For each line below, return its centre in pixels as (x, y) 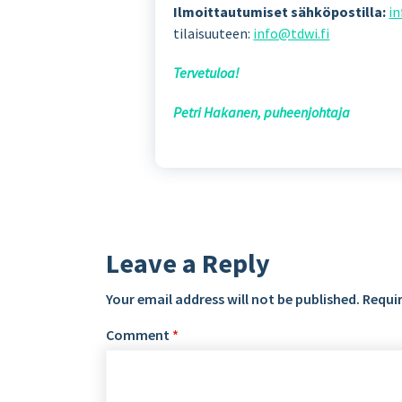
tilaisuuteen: (214, 34)
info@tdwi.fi (292, 34)
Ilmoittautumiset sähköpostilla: (280, 12)
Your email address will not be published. (233, 299)
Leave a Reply (188, 263)
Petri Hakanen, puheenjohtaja (262, 113)
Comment (139, 335)
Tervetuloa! (207, 73)
